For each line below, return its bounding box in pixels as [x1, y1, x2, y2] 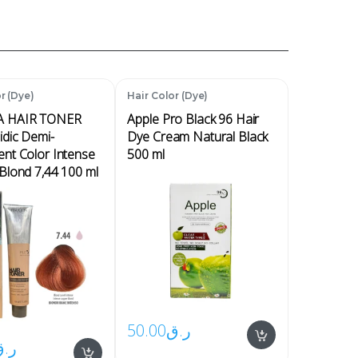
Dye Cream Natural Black [127, 128, 268, 146]
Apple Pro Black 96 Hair [127, 110, 260, 129]
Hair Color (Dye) [127, 89, 209, 101]
